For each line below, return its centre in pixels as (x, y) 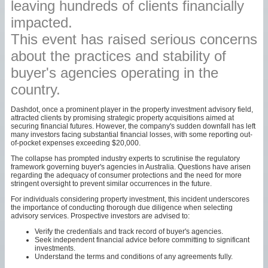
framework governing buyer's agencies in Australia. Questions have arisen (131, 167)
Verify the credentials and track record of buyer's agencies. (129, 231)
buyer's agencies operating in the (115, 72)
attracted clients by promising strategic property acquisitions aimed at (122, 118)
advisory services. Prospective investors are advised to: (100, 216)
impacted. (42, 22)
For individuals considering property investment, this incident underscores (130, 199)
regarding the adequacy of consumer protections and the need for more (126, 175)
